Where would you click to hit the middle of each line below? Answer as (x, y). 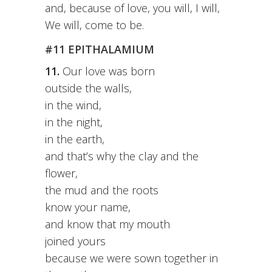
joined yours (75, 241)
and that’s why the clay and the (122, 156)
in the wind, (73, 105)
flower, (61, 173)
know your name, (88, 207)
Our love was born (107, 71)
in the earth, (75, 139)
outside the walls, (88, 88)
